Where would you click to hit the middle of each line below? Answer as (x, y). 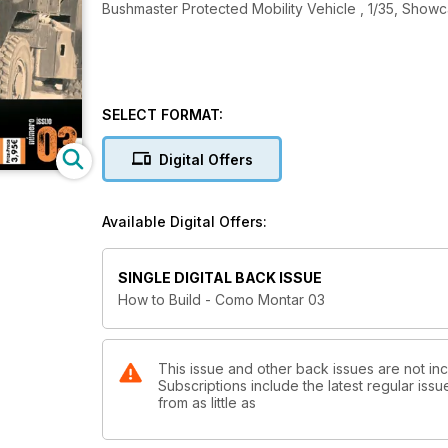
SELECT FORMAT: (162, 114)
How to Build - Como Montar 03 (221, 300)
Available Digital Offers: (184, 221)
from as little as (207, 403)
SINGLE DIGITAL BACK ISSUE (220, 278)
